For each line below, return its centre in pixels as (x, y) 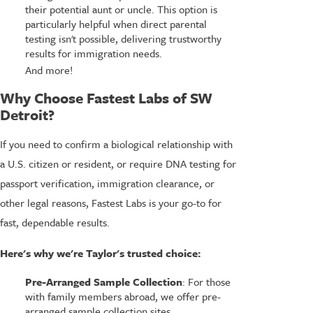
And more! (49, 70)
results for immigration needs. (93, 53)
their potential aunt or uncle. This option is (121, 9)
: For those (206, 281)
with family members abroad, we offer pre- (123, 296)
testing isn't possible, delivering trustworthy (123, 39)
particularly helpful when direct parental (116, 24)
